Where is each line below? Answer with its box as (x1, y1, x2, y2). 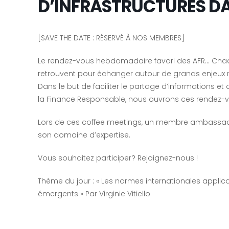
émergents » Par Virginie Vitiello (38, 189, 150, 199)
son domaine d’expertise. (38, 130, 130, 140)
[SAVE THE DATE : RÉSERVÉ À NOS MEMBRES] (38, 33, 185, 43)
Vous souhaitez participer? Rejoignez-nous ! (38, 153, 198, 163)
